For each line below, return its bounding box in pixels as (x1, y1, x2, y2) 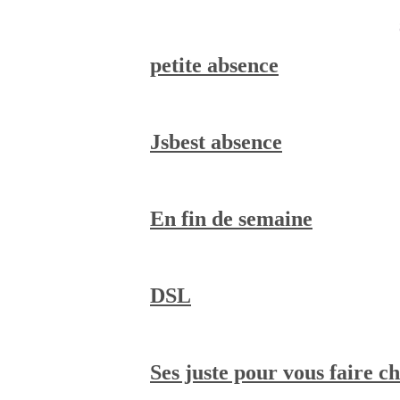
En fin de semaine (150, 206, 312, 230)
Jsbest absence (150, 129, 282, 154)
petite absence (150, 53, 279, 77)
